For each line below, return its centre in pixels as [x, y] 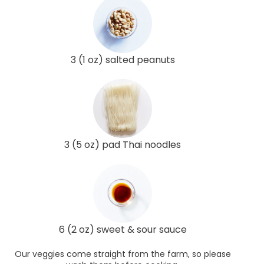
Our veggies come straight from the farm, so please [123, 254]
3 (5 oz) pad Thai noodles [123, 144]
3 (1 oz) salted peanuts [123, 60]
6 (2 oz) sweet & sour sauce [123, 229]
